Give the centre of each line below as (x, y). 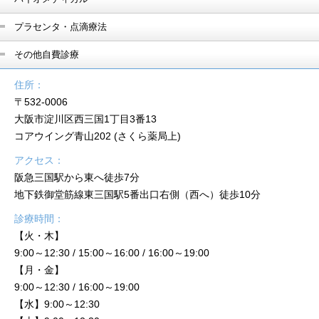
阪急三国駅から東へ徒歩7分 (77, 177)
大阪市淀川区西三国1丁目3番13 (85, 119)
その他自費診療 (47, 54)
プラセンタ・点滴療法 (61, 27)
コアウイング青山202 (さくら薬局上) (98, 136)
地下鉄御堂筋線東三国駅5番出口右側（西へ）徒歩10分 (137, 194)
